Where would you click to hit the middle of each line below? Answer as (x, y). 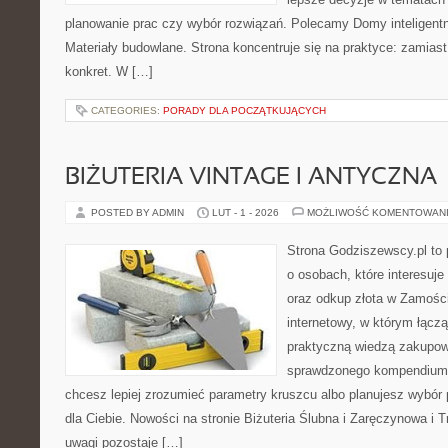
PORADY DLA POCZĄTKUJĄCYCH (244, 110)
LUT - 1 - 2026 (245, 212)
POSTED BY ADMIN (139, 212)
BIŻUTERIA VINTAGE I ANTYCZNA (251, 178)
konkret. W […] (109, 71)
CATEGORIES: (127, 110)
